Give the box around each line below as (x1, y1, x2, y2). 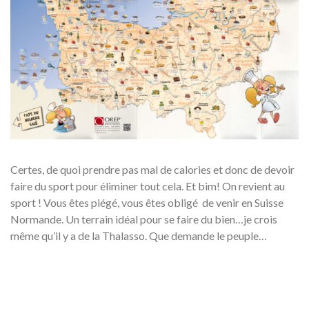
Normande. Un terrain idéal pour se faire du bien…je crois (10, 212, 277, 226)
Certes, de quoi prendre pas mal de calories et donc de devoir (10, 162, 295, 176)
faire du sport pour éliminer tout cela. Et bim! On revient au (10, 179, 285, 192)
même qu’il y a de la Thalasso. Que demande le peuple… (10, 228, 267, 242)
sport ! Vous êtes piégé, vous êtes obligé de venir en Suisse (10, 195, 283, 209)
